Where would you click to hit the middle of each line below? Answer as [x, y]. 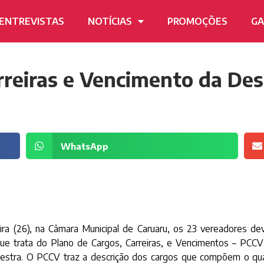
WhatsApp [84, 146]
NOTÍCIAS [110, 21]
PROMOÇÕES [198, 21]
